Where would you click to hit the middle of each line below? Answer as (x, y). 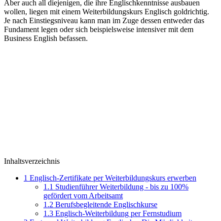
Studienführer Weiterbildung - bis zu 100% (121, 186)
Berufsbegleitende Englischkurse (105, 204)
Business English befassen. (46, 38)
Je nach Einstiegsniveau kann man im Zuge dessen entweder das (104, 20)
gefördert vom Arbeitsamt (83, 195)
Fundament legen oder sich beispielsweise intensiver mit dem (99, 29)
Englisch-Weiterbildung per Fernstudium (117, 213)
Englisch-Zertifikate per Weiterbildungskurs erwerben (112, 178)
